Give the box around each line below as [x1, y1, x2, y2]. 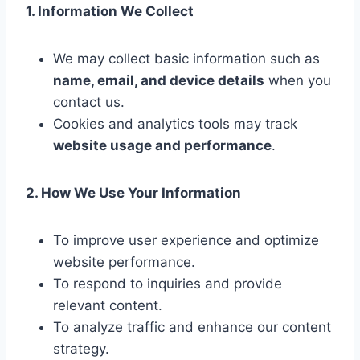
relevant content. [53, 297, 162, 313]
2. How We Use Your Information [26, 185, 241, 201]
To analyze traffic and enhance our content [53, 319, 331, 335]
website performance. [53, 254, 195, 270]
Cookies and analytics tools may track [53, 116, 297, 132]
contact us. [53, 94, 125, 110]
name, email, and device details [53, 72, 264, 88]
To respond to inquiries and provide [53, 276, 282, 292]
